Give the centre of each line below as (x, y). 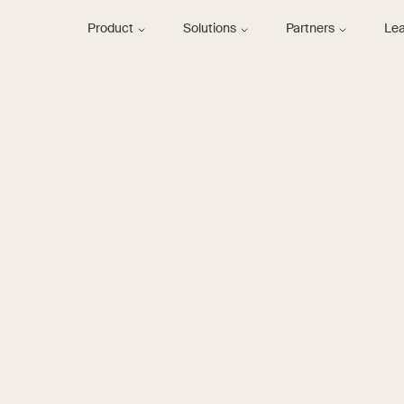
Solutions (211, 29)
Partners (312, 29)
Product (112, 29)
